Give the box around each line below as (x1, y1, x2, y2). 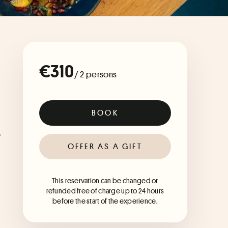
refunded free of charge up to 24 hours (46, 186, 164, 196)
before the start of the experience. (52, 196, 158, 206)
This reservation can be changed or (52, 176, 158, 186)
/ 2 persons (74, 69, 117, 80)
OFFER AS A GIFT (67, 141, 142, 152)
